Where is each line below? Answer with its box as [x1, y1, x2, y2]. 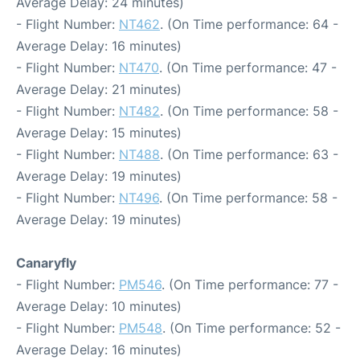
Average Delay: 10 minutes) [16, 298, 182, 314]
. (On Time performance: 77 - [162, 276, 338, 292]
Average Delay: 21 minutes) [16, 81, 182, 97]
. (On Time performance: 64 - [160, 16, 338, 32]
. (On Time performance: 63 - [160, 146, 338, 162]
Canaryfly [16, 255, 76, 271]
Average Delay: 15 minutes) [16, 125, 182, 141]
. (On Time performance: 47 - [159, 59, 337, 76]
